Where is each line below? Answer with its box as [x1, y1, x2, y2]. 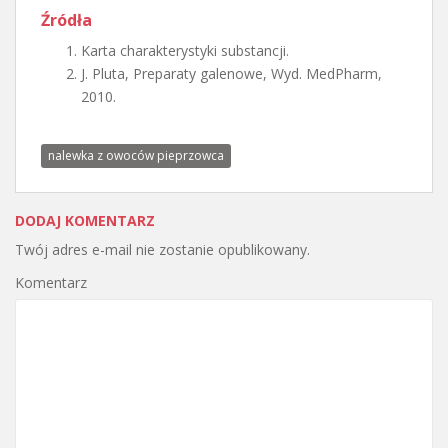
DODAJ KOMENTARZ [15, 211, 155, 230]
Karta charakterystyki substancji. [81, 41, 289, 60]
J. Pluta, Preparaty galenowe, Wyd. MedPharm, [81, 64, 382, 83]
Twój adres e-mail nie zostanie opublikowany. [15, 240, 310, 259]
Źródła [41, 9, 92, 31]
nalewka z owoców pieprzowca [48, 147, 224, 164]
